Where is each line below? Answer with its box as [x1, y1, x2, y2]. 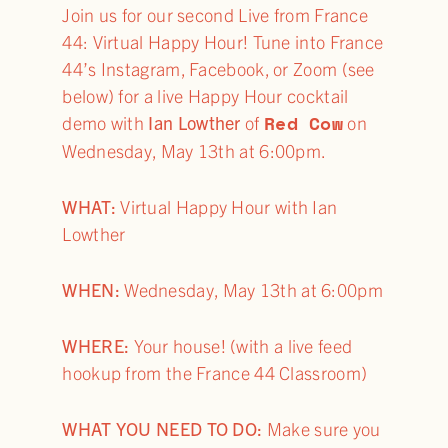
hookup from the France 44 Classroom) [62, 360, 368, 384]
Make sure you [266, 416, 381, 440]
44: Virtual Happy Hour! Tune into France [62, 30, 384, 54]
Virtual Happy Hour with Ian [120, 195, 338, 219]
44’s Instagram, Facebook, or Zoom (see [62, 57, 375, 81]
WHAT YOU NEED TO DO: [62, 416, 267, 440]
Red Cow [263, 110, 344, 137]
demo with [62, 111, 149, 135]
